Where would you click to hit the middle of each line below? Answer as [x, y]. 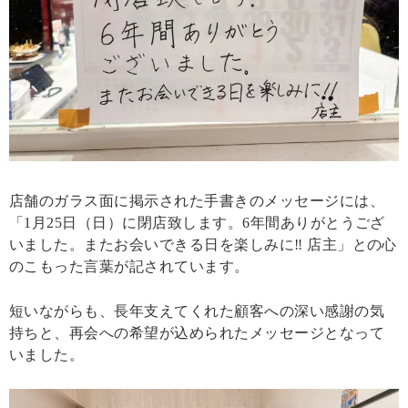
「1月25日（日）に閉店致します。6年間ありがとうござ [197, 222]
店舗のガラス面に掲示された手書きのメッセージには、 [197, 200]
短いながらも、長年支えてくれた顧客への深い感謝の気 [197, 311]
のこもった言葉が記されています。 [129, 266]
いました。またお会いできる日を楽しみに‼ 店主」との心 [203, 244]
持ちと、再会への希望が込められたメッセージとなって [197, 332]
